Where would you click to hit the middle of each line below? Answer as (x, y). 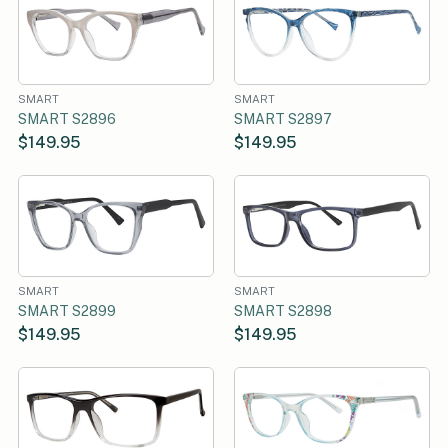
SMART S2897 (283, 118)
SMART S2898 (283, 310)
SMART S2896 (67, 118)
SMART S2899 (67, 310)
